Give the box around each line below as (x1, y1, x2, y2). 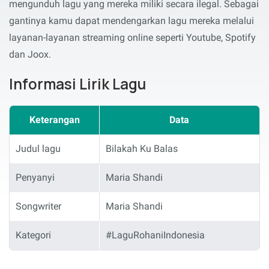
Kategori (16, 229, 51, 241)
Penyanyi (16, 171, 55, 183)
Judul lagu (16, 142, 61, 154)
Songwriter (16, 200, 61, 212)
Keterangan (29, 113, 80, 125)
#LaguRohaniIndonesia (106, 229, 205, 241)
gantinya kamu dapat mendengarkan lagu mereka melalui (9, 15, 254, 26)
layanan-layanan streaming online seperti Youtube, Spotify (9, 32, 256, 43)
